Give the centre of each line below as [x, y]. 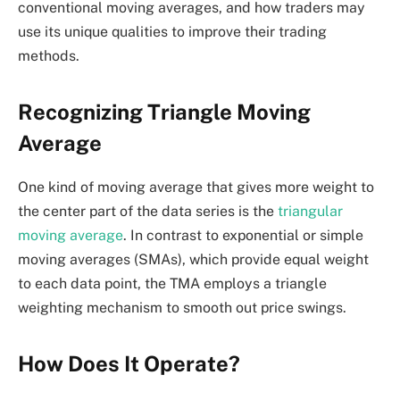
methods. [49, 55]
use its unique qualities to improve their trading [172, 31]
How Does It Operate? [129, 364]
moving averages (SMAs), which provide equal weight [193, 259]
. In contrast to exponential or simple [243, 235]
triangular [310, 211]
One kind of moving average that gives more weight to [196, 187]
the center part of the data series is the [148, 211]
